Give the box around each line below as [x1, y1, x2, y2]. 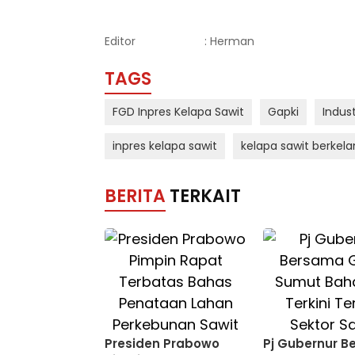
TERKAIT [170, 184, 241, 208]
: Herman [204, 33, 254, 49]
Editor [105, 33, 136, 49]
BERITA [105, 184, 166, 208]
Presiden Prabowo [105, 335, 219, 352]
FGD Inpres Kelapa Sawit [113, 104, 244, 120]
